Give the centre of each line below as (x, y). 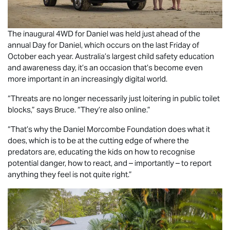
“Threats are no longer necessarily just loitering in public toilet (114, 98)
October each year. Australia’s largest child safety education (111, 56)
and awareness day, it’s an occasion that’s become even (105, 67)
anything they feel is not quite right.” (71, 174)
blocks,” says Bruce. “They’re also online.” (80, 109)
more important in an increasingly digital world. (88, 79)
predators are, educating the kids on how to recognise (101, 151)
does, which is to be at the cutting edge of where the (98, 140)
